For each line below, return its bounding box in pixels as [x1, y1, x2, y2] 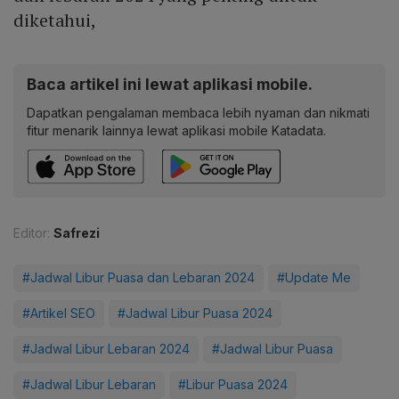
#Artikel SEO [22, 305, 95, 321]
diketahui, [13, 7, 97, 32]
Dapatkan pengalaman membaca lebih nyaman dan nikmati [27, 104, 370, 120]
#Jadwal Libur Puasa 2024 [118, 305, 273, 321]
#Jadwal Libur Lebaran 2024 [22, 340, 190, 356]
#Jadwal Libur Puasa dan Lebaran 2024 [22, 269, 255, 285]
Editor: [13, 224, 50, 240]
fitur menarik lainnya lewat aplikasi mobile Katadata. [27, 122, 326, 138]
